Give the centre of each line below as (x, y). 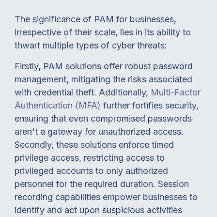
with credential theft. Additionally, (81, 92)
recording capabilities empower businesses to (106, 197)
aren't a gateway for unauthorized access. (99, 131)
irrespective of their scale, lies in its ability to (103, 32)
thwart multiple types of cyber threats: (91, 45)
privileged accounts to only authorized (91, 170)
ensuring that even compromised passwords (103, 118)
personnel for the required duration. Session (102, 184)
